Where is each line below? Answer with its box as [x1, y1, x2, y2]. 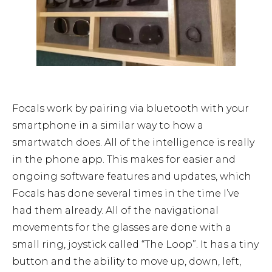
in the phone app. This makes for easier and [12, 153, 236, 165]
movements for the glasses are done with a [12, 221, 231, 233]
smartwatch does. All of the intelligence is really [12, 136, 254, 148]
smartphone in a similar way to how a [12, 119, 203, 131]
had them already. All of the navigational [12, 204, 219, 216]
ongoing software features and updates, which [12, 170, 251, 182]
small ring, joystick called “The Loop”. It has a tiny [12, 238, 259, 250]
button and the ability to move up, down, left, [12, 255, 241, 267]
